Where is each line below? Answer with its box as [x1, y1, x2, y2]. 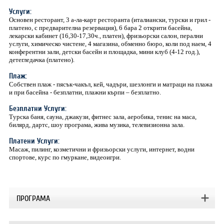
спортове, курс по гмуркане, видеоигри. [8, 153, 121, 161]
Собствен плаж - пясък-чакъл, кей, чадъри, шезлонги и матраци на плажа [8, 80, 212, 88]
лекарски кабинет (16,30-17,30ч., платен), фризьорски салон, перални [8, 32, 203, 39]
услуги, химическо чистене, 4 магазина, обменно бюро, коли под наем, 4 [8, 40, 211, 47]
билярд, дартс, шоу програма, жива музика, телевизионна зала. [8, 121, 184, 128]
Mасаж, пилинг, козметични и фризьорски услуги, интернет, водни [8, 145, 194, 153]
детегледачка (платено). [8, 56, 74, 63]
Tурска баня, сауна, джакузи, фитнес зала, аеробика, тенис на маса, [8, 113, 196, 120]
